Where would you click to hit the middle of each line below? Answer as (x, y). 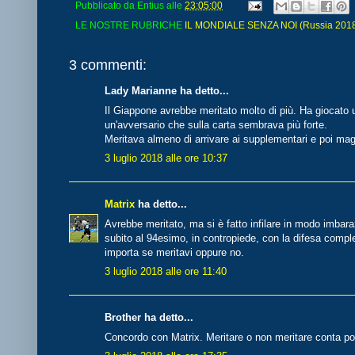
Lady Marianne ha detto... (167, 91)
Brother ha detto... (149, 318)
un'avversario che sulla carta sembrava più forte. (216, 124)
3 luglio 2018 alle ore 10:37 (166, 158)
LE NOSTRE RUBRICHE (130, 25)
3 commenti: (108, 65)
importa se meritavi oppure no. (174, 252)
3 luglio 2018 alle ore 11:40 (166, 272)
